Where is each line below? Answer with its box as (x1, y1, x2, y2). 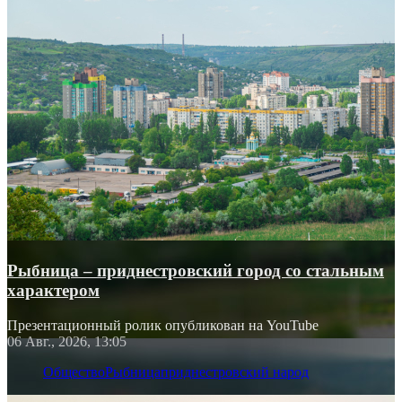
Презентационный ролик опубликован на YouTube (7, 317, 319, 333)
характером (7, 280, 100, 300)
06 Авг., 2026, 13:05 (7, 333, 127, 349)
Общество (43, 363, 105, 380)
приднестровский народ (161, 363, 309, 380)
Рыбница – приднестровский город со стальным (7, 260, 384, 280)
